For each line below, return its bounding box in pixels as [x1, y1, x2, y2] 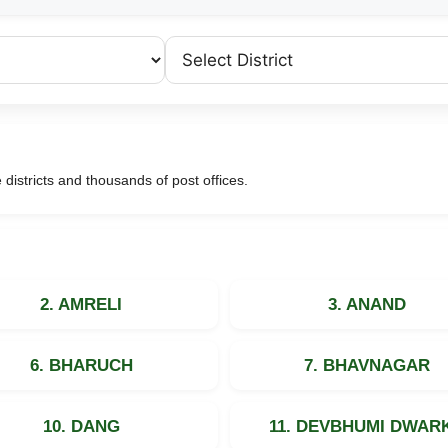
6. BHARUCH [29, 355, 133, 375]
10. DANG [42, 416, 120, 436]
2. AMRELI [40, 294, 123, 314]
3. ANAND [327, 294, 406, 314]
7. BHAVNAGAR [303, 355, 430, 375]
